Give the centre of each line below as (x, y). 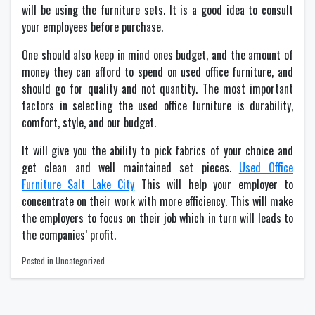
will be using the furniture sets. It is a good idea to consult (157, 10)
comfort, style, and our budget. (89, 122)
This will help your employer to (214, 184)
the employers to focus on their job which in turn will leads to (157, 218)
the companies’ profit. (69, 235)
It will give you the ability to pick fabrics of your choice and (157, 150)
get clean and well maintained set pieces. (130, 167)
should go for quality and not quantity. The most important (157, 89)
